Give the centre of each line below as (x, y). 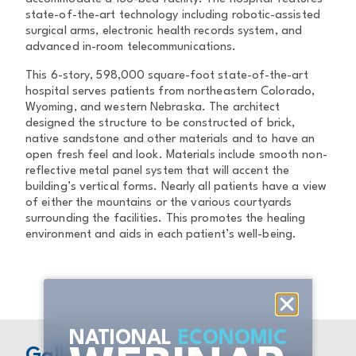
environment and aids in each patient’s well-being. (161, 235)
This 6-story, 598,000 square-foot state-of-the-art (167, 76)
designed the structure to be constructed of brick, (161, 124)
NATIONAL (121, 339)
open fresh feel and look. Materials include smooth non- (176, 155)
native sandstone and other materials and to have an (170, 139)
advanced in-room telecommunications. (131, 47)
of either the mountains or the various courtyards (159, 203)
